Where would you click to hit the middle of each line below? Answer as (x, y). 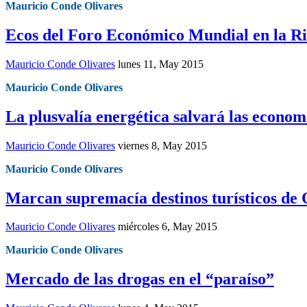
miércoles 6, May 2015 (168, 227)
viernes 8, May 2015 (162, 145)
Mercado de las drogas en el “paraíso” (140, 279)
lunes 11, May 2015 (161, 64)
